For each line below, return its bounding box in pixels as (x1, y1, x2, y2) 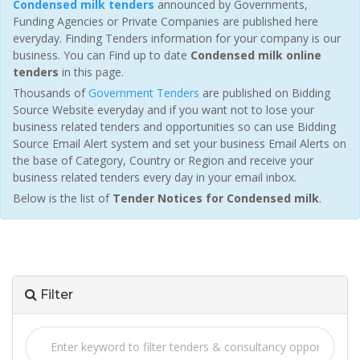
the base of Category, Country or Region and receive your (13, 153, 313, 169)
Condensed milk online (190, 47, 321, 63)
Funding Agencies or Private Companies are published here (13, 14, 318, 30)
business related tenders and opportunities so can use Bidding (13, 119, 336, 135)
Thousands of (13, 85, 88, 101)
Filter (37, 287, 73, 303)
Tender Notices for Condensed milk (112, 190, 319, 207)
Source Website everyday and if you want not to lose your (13, 102, 314, 118)
